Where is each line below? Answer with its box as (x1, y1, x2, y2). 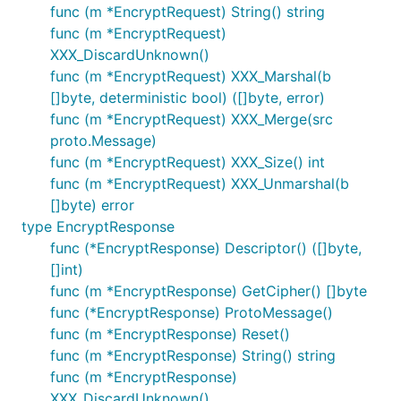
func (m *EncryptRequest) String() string (50, 3, 325, 21)
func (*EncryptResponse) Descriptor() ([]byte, (50, 239, 362, 257)
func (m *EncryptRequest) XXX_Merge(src (50, 110, 333, 128)
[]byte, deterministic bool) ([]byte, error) (50, 89, 325, 107)
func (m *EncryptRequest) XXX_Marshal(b (50, 67, 331, 85)
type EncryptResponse (21, 218, 175, 235)
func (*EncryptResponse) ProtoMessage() (50, 303, 333, 321)
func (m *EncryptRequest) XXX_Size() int (50, 153, 325, 171)
